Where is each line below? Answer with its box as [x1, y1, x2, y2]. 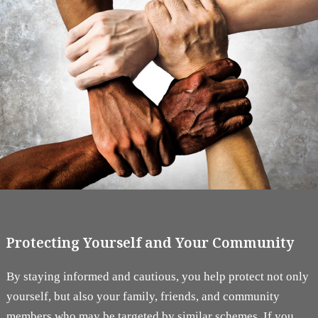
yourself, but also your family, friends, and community [6, 290, 280, 304]
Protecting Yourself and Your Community [6, 233, 294, 253]
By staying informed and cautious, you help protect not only [6, 270, 309, 284]
